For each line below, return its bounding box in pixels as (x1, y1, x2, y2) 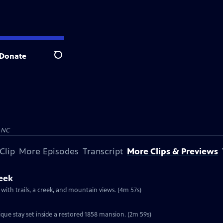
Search (54, 55, 78, 65)
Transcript (83, 146, 123, 157)
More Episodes (19, 146, 79, 157)
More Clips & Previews (127, 146, 218, 157)
